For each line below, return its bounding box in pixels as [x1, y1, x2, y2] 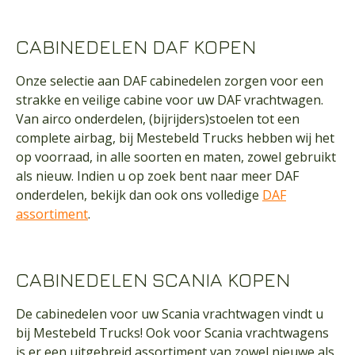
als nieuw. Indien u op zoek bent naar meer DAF [16, 167, 299, 185]
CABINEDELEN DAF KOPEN [16, 35, 261, 59]
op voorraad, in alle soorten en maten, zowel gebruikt [16, 148, 336, 166]
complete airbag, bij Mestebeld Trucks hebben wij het [16, 129, 334, 147]
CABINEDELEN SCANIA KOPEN [16, 268, 295, 292]
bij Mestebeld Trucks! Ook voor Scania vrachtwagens [16, 324, 329, 342]
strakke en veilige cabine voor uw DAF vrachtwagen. [16, 91, 323, 109]
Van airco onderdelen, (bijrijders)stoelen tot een [16, 110, 300, 128]
